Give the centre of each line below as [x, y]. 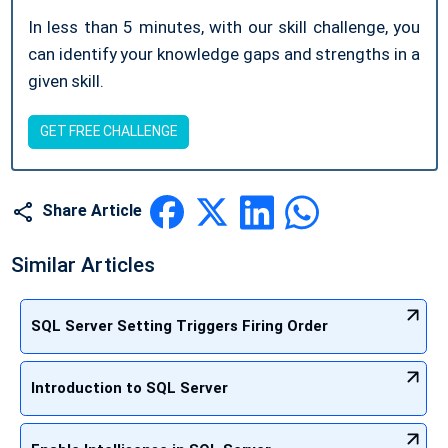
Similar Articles [82, 264]
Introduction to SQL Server [129, 387]
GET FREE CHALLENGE [108, 131]
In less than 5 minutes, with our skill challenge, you [224, 27]
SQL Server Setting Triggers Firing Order [179, 325]
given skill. [66, 81]
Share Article [92, 211]
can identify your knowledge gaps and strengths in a [224, 54]
